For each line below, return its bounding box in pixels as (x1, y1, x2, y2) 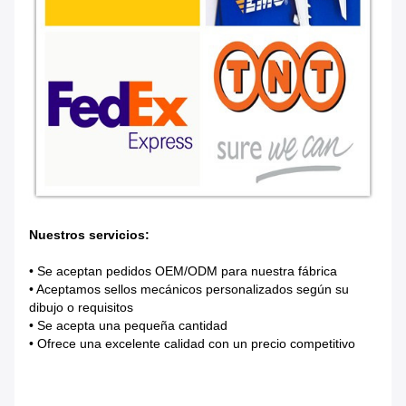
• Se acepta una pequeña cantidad (29, 318, 227, 333)
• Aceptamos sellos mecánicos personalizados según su (29, 282, 349, 297)
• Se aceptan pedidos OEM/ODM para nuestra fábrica (29, 264, 337, 279)
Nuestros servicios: (29, 227, 150, 243)
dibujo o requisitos (29, 300, 133, 315)
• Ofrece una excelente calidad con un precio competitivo (29, 336, 355, 352)
